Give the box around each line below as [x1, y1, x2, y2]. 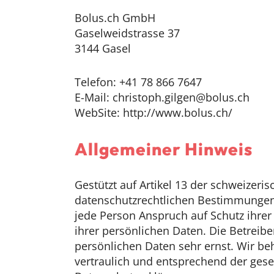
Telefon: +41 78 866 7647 [75, 75, 202, 89]
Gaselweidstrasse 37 [75, 26, 180, 40]
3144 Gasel [75, 41, 131, 56]
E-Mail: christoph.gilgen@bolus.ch [75, 90, 250, 105]
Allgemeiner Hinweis [75, 138, 253, 160]
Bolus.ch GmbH [75, 10, 155, 25]
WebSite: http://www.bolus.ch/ [75, 105, 232, 120]
